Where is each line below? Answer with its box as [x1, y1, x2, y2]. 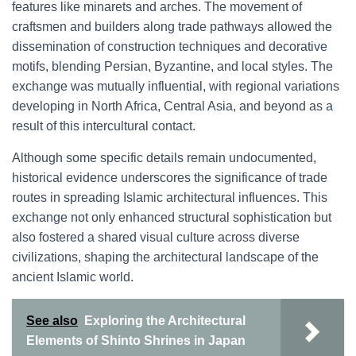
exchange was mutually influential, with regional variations [12, 79, 339, 93]
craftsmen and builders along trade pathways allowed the [12, 20, 332, 33]
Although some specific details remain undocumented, [12, 151, 316, 164]
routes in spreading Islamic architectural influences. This [12, 191, 327, 204]
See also [26, 314, 78, 327]
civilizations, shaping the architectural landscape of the [12, 250, 319, 264]
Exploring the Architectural [84, 314, 246, 327]
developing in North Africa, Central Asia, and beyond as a [12, 99, 333, 113]
